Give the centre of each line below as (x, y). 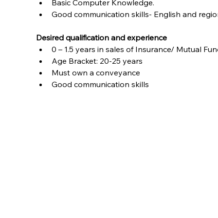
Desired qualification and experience (102, 37)
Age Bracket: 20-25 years (97, 61)
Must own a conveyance (96, 72)
